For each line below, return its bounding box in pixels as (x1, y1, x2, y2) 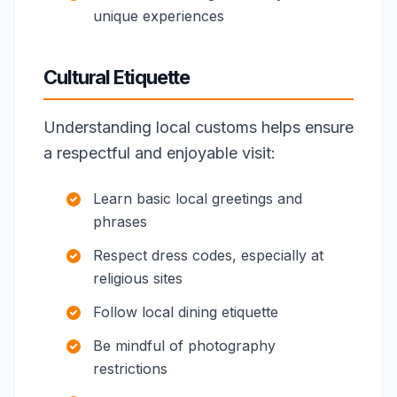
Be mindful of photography (93, 337, 276, 354)
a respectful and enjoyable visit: (43, 144, 276, 162)
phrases (93, 213, 147, 230)
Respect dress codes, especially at (93, 246, 323, 264)
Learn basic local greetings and (93, 190, 302, 207)
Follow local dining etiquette (93, 303, 278, 321)
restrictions (93, 360, 167, 378)
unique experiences (93, 7, 224, 25)
